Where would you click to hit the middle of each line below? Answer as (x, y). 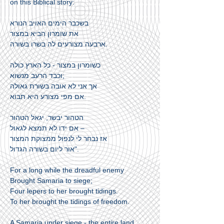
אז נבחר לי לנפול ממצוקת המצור (58, 138)
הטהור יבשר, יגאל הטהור (47, 117)
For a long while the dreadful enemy (67, 170)
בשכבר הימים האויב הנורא (49, 23)
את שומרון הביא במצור (44, 33)
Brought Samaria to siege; (51, 180)
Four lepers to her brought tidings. (64, 191)
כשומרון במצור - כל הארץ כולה (55, 65)
